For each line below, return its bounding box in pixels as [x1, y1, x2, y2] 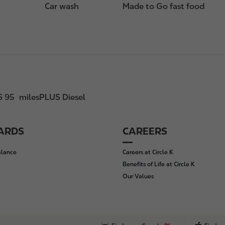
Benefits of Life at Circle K [123, 161, 195, 168]
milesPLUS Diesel [19, 92, 85, 102]
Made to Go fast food [122, 2, 204, 11]
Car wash [44, 2, 79, 11]
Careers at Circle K [123, 149, 173, 156]
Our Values [123, 173, 154, 180]
